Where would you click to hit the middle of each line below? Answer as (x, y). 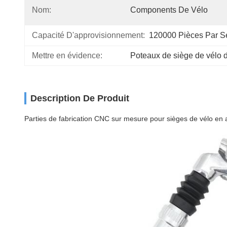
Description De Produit (80, 98)
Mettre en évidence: (67, 55)
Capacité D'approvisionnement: (88, 35)
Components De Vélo (169, 10)
